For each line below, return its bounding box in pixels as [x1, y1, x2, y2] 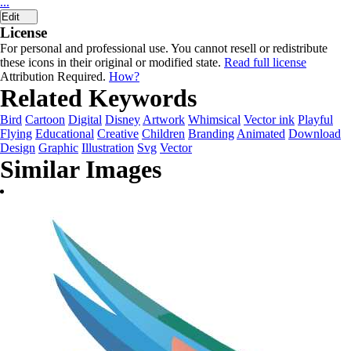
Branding [188, 127, 234, 140]
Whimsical [188, 113, 241, 126]
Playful [298, 113, 333, 126]
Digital [68, 113, 102, 126]
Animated [237, 127, 285, 140]
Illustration [81, 141, 134, 154]
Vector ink [244, 113, 295, 126]
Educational [35, 127, 94, 140]
